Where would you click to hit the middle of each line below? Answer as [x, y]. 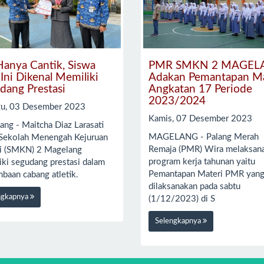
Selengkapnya [179, 222]
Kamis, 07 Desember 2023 [200, 119]
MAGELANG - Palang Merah [203, 137]
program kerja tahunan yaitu [202, 161]
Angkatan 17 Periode [200, 89]
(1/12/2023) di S [181, 199]
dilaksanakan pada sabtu [194, 186]
